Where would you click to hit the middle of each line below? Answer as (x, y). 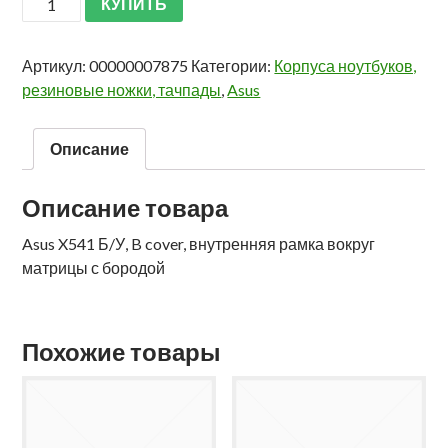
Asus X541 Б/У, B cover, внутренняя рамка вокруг (199, 243)
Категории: (233, 65)
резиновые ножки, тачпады (122, 89)
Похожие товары (122, 351)
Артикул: (56, 65)
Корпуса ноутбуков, (345, 65)
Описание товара (125, 207)
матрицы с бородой (94, 267)
